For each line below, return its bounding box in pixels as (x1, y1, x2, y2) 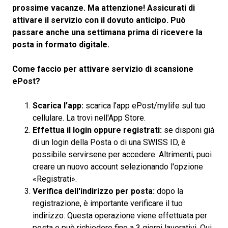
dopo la (155, 186, 183, 196)
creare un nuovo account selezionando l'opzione (33, 162, 203, 172)
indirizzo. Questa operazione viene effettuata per (33, 211, 207, 220)
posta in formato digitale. (12, 40, 109, 49)
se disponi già (162, 125, 214, 135)
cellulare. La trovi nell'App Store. (33, 113, 146, 123)
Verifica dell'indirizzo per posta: (33, 186, 155, 196)
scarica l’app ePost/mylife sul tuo (83, 101, 206, 110)
